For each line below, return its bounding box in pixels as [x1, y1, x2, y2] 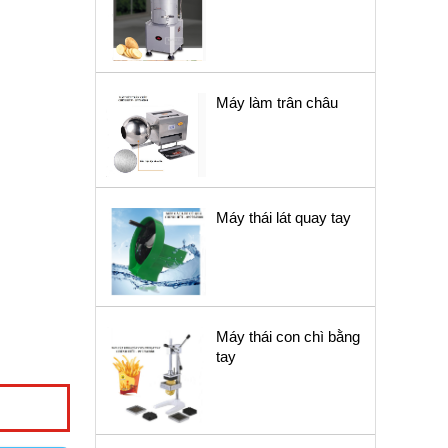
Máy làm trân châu [215, 94, 338, 112]
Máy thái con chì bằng [215, 328, 360, 346]
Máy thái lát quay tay [215, 208, 351, 226]
